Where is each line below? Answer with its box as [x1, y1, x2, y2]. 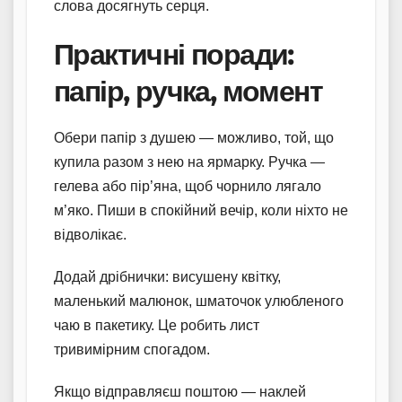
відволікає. [54, 227, 127, 243]
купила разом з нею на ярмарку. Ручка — [54, 154, 325, 170]
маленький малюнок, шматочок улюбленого [54, 293, 344, 310]
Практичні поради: [54, 37, 293, 73]
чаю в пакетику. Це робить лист [54, 318, 259, 334]
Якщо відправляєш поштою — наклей [54, 384, 306, 400]
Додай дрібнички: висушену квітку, [54, 269, 281, 285]
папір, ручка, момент [54, 74, 322, 109]
